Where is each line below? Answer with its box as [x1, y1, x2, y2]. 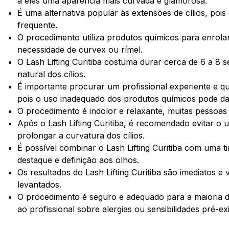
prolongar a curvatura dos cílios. [17, 130, 145, 141]
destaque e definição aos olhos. [17, 154, 140, 165]
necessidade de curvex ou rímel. [17, 44, 143, 55]
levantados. [17, 179, 62, 190]
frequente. [17, 19, 58, 30]
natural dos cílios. [17, 68, 86, 79]
